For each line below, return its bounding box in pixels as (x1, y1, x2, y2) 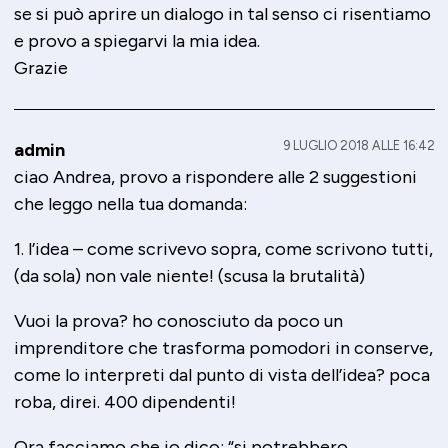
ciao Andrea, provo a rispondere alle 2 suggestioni (13, 166, 417, 189)
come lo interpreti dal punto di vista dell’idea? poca (13, 364, 430, 387)
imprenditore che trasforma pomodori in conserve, (13, 337, 433, 360)
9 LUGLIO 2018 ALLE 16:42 (282, 138, 435, 154)
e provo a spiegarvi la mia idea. (13, 30, 260, 53)
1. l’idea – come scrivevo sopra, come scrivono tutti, (13, 238, 433, 261)
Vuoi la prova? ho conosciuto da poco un (13, 310, 343, 333)
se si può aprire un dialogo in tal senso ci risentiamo (13, 3, 431, 26)
